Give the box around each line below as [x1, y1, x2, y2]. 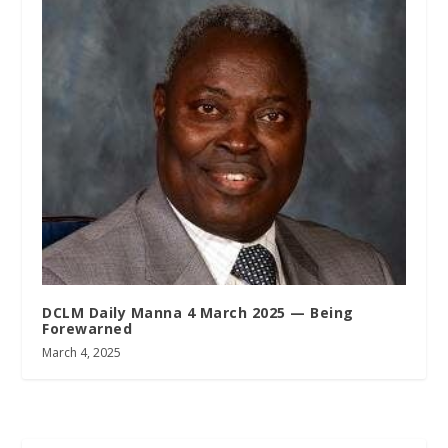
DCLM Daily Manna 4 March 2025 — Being [42, 302, 354, 322]
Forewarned [42, 318, 133, 338]
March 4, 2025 [42, 343, 122, 361]
